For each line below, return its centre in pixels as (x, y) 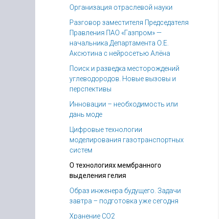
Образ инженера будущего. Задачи (125, 191)
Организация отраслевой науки (121, 7)
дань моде (86, 114)
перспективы (90, 89)
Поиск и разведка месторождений (124, 68)
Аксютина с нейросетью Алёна (120, 53)
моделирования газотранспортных (127, 140)
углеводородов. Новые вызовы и (123, 79)
